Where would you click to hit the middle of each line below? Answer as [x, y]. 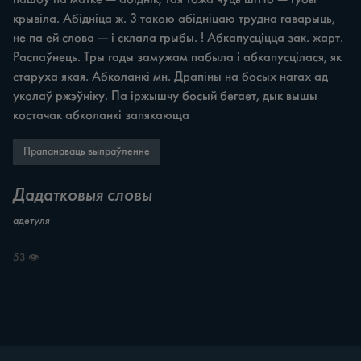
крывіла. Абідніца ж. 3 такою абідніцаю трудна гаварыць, [176, 19]
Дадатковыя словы [83, 197]
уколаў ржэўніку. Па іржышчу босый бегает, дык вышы [167, 96]
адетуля [31, 222]
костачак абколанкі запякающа [101, 115]
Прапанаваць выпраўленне [87, 151]
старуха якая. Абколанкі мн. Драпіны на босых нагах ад [172, 77]
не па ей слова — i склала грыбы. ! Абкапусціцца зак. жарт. [180, 38]
